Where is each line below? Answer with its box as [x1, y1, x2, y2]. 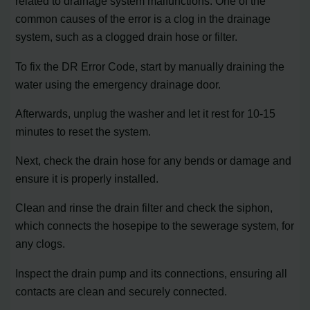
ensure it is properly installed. [15, 172, 159, 185]
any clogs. [15, 237, 66, 250]
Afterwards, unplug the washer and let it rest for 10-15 [15, 107, 276, 120]
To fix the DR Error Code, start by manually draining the [15, 60, 285, 73]
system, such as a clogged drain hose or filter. [15, 30, 238, 44]
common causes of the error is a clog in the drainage [15, 12, 271, 26]
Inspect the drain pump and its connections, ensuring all [15, 266, 288, 280]
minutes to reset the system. [15, 125, 152, 138]
